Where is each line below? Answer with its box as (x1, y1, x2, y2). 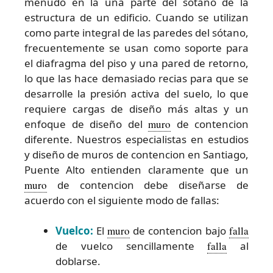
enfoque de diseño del (24, 116, 148, 131)
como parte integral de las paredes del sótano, (24, 25, 249, 40)
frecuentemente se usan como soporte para (24, 40, 249, 55)
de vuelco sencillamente (55, 239, 208, 253)
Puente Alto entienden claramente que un (24, 162, 249, 177)
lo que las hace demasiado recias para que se (24, 71, 249, 85)
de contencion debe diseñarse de (47, 177, 249, 192)
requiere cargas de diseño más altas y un (24, 101, 249, 116)
